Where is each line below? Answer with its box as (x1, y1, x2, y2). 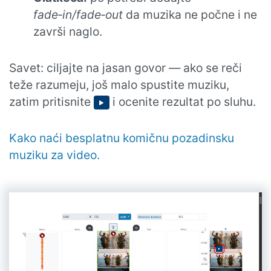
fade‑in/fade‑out (33, 7, 123, 22)
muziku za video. (9, 147, 100, 162)
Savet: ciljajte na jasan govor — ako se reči (9, 60, 242, 75)
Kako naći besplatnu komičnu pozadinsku (9, 130, 234, 145)
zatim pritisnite (9, 94, 94, 109)
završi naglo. (33, 24, 102, 39)
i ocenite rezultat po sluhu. (109, 94, 256, 109)
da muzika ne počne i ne (123, 7, 257, 22)
